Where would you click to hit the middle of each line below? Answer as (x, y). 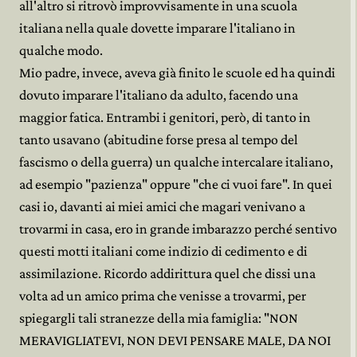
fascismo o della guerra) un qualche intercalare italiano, (176, 162)
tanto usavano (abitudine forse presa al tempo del (159, 139)
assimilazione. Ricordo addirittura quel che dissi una (167, 273)
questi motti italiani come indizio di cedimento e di (163, 251)
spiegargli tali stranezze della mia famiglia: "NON (159, 318)
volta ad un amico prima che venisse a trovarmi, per (163, 296)
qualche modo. (61, 50)
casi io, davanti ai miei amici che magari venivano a (162, 206)
